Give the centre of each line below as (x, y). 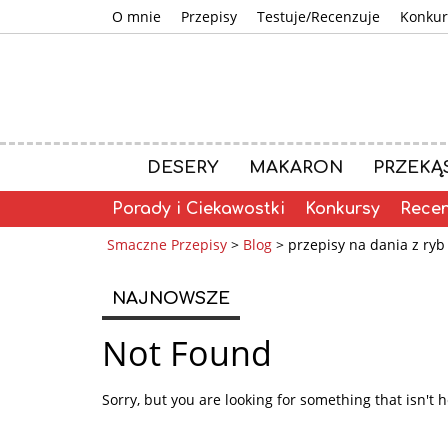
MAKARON (296, 167)
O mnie (136, 16)
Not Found (187, 353)
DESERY (183, 167)
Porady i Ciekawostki (198, 209)
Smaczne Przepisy (167, 244)
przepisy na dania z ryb (366, 244)
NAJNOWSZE (171, 298)
